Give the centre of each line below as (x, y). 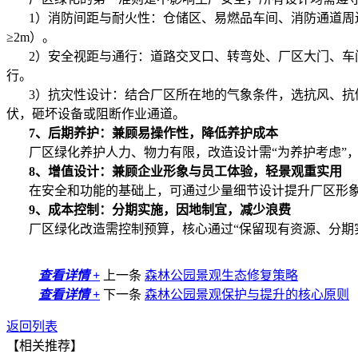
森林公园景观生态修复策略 (221, 276)
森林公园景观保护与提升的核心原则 (247, 295)
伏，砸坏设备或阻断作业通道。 (96, 114)
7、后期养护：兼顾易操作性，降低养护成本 (153, 133)
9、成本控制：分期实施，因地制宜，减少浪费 (160, 210)
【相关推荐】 (45, 346)
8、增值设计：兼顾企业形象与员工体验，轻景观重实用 (185, 172)
